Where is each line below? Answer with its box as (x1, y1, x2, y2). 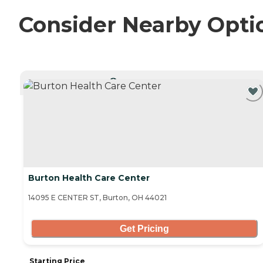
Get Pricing (119, 223, 169, 234)
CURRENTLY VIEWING (117, 77, 180, 84)
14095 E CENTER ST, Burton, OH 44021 (28, 193, 167, 203)
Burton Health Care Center (28, 173, 150, 184)
